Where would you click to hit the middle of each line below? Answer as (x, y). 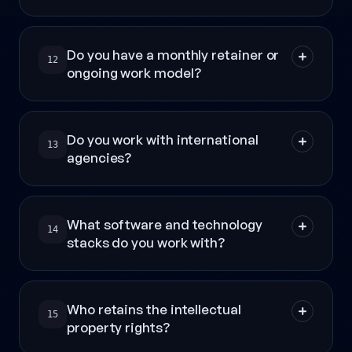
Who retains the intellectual (154, 310)
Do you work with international (163, 140)
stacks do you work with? (146, 243)
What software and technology (165, 225)
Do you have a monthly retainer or (173, 55)
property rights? (118, 328)
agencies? (99, 158)
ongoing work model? (134, 73)
